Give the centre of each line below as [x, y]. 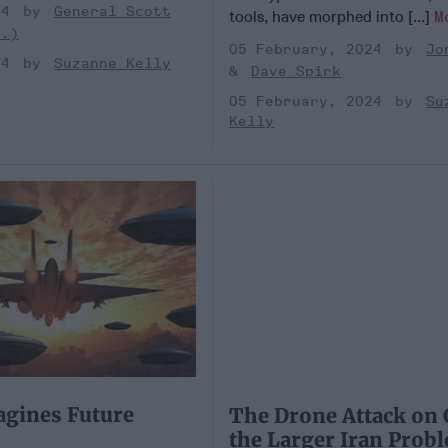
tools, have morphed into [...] [332, 16]
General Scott [112, 12]
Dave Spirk [296, 71]
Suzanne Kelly [112, 64]
